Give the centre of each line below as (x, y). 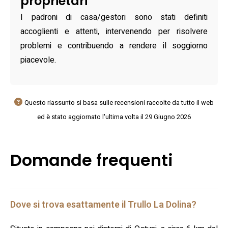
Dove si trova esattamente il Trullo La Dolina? (103, 205)
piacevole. (38, 60)
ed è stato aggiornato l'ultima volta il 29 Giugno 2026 (114, 117)
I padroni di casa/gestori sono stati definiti (114, 18)
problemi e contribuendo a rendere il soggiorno (114, 46)
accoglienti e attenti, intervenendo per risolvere (114, 32)
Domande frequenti (92, 160)
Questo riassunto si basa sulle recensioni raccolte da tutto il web (119, 103)
